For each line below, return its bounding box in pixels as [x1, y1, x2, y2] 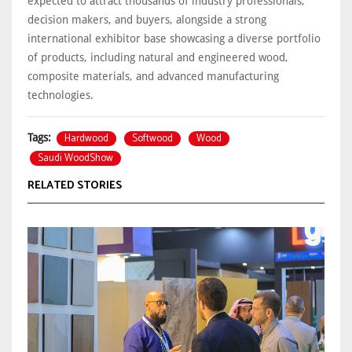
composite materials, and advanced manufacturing [27, 69, 279, 82]
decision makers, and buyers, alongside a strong [27, 13, 266, 26]
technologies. [27, 88, 97, 101]
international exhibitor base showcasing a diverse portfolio [27, 31, 321, 45]
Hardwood [64, 130, 108, 147]
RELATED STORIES [27, 176, 122, 195]
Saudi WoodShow [38, 149, 113, 167]
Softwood [132, 130, 173, 147]
